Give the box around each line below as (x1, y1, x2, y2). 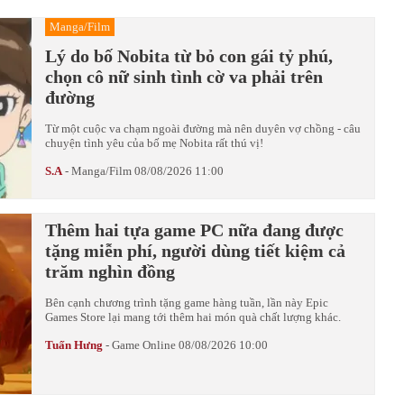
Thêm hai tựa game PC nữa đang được (45, 220, 344, 240)
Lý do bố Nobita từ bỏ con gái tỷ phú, (45, 46, 333, 66)
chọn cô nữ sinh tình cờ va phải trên (45, 67, 323, 87)
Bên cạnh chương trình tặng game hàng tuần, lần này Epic (45, 296, 328, 309)
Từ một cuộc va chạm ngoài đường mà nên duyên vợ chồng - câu (45, 122, 361, 135)
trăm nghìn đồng (45, 262, 175, 281)
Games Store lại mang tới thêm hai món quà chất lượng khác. (45, 310, 341, 324)
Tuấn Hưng (45, 338, 103, 352)
